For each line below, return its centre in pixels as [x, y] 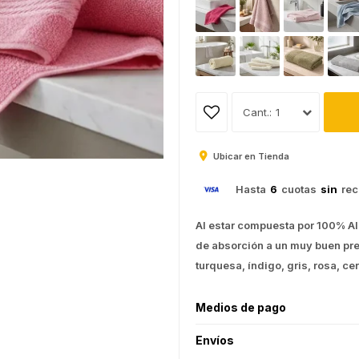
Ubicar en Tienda [251, 157]
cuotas [299, 190]
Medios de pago [241, 308]
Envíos [215, 341]
